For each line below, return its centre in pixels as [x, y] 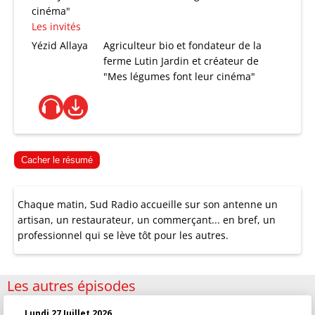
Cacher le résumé [57, 160]
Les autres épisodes [71, 286]
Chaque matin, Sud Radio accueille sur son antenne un [148, 204]
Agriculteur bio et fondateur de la [183, 45]
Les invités [56, 26]
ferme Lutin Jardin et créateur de [181, 61]
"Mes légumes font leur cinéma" [180, 76]
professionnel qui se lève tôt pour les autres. [123, 235]
